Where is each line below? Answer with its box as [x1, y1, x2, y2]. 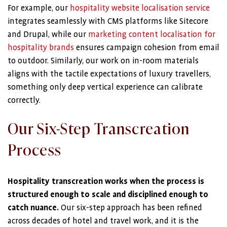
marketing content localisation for [88, 30, 215, 39]
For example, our [8, 4, 70, 13]
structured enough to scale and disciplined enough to [8, 190, 208, 199]
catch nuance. [8, 203, 59, 212]
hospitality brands [8, 43, 74, 52]
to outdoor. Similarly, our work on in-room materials [8, 56, 199, 65]
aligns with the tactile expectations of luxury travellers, [8, 69, 211, 79]
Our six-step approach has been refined [59, 203, 202, 212]
